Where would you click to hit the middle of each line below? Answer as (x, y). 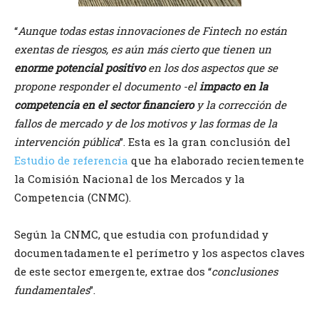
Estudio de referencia (71, 161)
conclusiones (245, 272)
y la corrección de (240, 105)
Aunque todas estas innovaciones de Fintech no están (152, 31)
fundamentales (52, 290)
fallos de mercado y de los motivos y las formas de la (146, 124)
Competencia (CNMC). (73, 198)
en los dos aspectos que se (211, 68)
